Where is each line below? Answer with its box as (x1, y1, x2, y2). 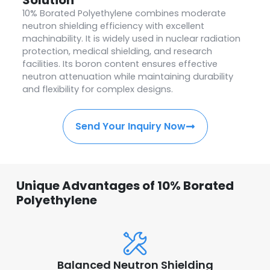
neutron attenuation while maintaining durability (22, 70, 233, 83)
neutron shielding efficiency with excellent (22, 19, 204, 32)
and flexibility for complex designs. (22, 83, 173, 95)
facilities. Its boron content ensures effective (22, 57, 218, 70)
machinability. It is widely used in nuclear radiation (22, 32, 240, 45)
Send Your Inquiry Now (75, 119, 186, 133)
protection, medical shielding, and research (22, 45, 212, 57)
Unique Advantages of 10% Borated (16, 177, 234, 194)
